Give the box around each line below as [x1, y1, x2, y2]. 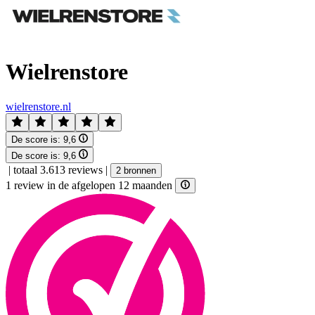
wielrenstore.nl [6, 100, 71, 112]
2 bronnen [116, 165, 156, 176]
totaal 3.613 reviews [13, 163, 103, 176]
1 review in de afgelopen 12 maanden [6, 179, 175, 191]
